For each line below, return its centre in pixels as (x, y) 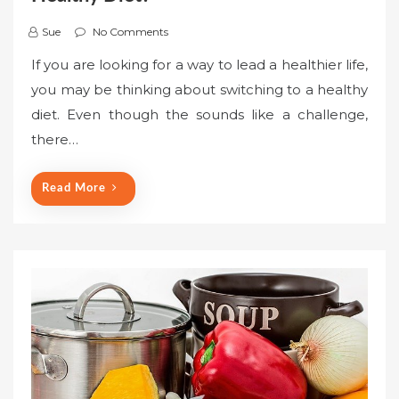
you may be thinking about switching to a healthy (199, 89)
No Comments (130, 31)
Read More (74, 189)
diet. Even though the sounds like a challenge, (199, 114)
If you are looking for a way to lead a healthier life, (199, 64)
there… (55, 139)
